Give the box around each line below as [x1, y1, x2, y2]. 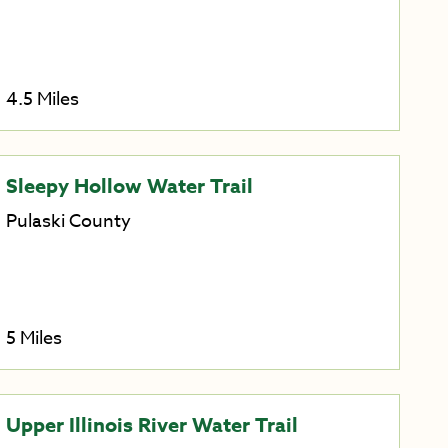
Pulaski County [5, 208, 131, 236]
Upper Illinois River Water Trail [5, 411, 298, 438]
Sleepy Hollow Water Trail [5, 172, 253, 200]
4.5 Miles [5, 86, 79, 114]
